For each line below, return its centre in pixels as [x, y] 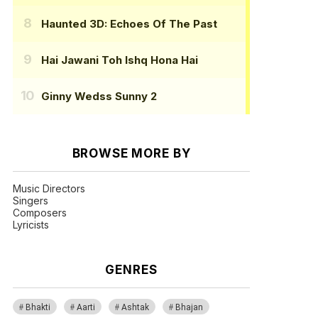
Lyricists [31, 225]
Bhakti [38, 308]
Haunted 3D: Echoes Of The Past [129, 23]
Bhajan [189, 308]
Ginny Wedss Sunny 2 [99, 96]
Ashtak [135, 308]
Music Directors [49, 189]
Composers [40, 213]
